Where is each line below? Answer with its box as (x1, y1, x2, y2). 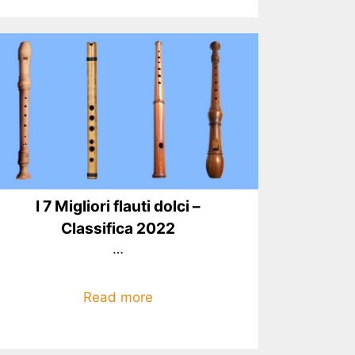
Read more (83, 288, 154, 305)
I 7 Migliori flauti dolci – (36, 197, 201, 216)
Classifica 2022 (61, 219, 176, 239)
